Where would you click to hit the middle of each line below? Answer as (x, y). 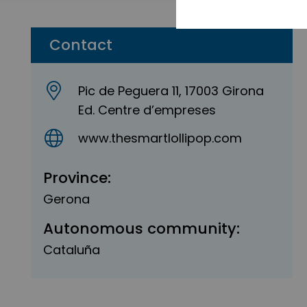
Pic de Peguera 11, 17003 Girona (171, 91)
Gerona (66, 199)
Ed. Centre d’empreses (147, 110)
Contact (81, 45)
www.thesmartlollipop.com (160, 138)
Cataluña (72, 250)
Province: (77, 177)
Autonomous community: (142, 229)
